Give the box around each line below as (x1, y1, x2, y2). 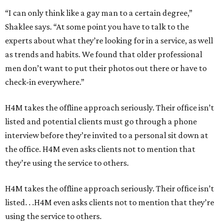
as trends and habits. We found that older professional (5, 49, 202, 60)
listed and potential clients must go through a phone (5, 116, 197, 127)
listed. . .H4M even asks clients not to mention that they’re (5, 197, 214, 208)
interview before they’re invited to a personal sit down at (5, 130, 208, 141)
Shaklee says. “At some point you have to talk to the (5, 22, 189, 32)
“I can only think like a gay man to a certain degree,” (5, 8, 192, 18)
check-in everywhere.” (5, 77, 84, 87)
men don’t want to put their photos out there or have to (5, 63, 207, 74)
